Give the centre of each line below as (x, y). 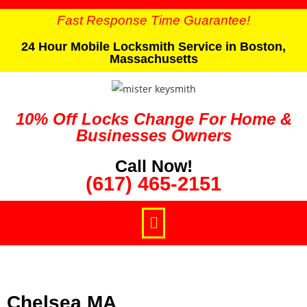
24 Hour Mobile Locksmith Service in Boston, (153, 47)
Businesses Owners (153, 135)
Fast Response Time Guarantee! (153, 20)
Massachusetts (153, 59)
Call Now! (153, 165)
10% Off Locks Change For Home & (153, 119)
